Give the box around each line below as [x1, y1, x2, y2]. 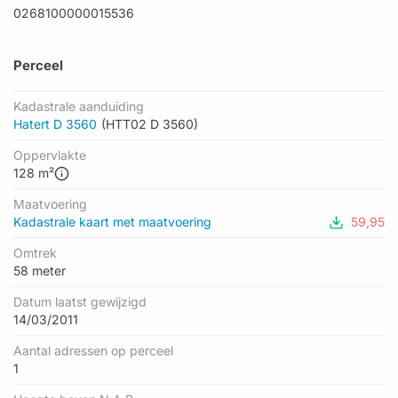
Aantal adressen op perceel [13, 343, 173, 358]
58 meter [13, 263, 66, 278]
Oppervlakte [13, 147, 86, 163]
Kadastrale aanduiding [13, 99, 144, 114]
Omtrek [13, 245, 57, 260]
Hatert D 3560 [13, 116, 97, 131]
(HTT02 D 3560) [101, 116, 198, 131]
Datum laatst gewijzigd [13, 294, 147, 309]
